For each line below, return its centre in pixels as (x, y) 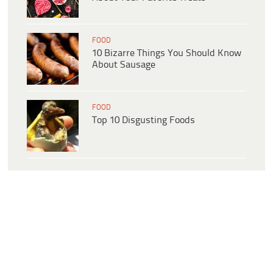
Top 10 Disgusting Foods (144, 120)
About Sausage (124, 65)
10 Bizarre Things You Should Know (167, 53)
